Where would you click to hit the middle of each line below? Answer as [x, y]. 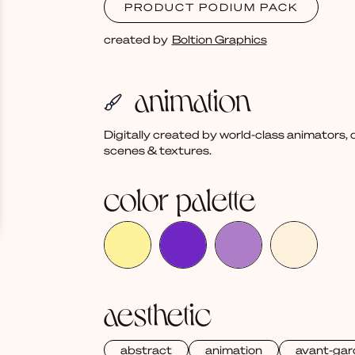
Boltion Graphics [219, 39]
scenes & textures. [157, 150]
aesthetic [157, 313]
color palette [179, 198]
